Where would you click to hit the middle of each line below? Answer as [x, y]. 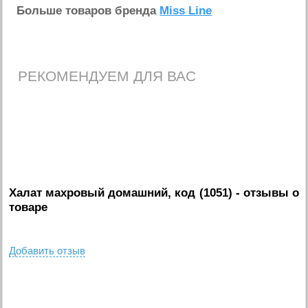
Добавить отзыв [47, 250]
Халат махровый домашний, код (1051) [121, 192]
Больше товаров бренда [88, 11]
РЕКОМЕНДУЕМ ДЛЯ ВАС [107, 76]
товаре [29, 207]
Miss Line [186, 11]
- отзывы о [265, 192]
